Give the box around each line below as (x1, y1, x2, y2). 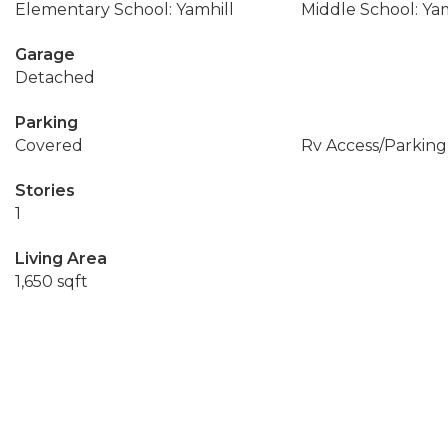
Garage (15, 45, 75, 64)
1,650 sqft (15, 272, 88, 291)
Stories (15, 181, 75, 200)
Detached (15, 68, 95, 87)
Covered (15, 136, 83, 155)
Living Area (15, 249, 107, 268)
